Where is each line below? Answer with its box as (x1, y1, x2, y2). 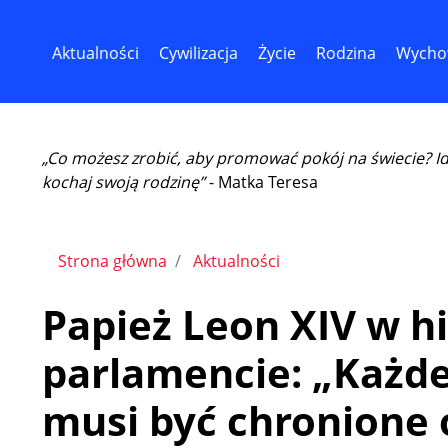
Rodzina (316, 41, 376, 64)
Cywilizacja (159, 41, 238, 64)
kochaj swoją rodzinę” (42, 171, 205, 193)
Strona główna (58, 250, 167, 272)
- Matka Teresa (205, 171, 318, 193)
